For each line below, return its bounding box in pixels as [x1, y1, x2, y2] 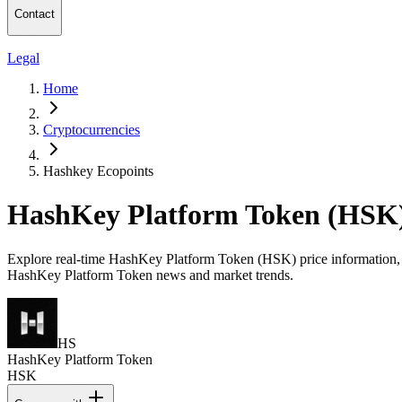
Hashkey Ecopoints [43, 162, 153, 179]
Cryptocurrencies [43, 121, 140, 137]
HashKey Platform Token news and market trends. [7, 267, 293, 283]
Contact [14, 7, 55, 22]
